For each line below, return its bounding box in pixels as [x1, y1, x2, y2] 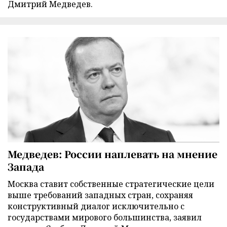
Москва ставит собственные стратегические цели [8, 178, 214, 190]
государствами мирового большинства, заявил [8, 211, 202, 223]
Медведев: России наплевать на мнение [8, 146, 217, 161]
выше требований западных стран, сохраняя [8, 189, 193, 201]
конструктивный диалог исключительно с [8, 200, 184, 212]
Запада [8, 159, 44, 173]
